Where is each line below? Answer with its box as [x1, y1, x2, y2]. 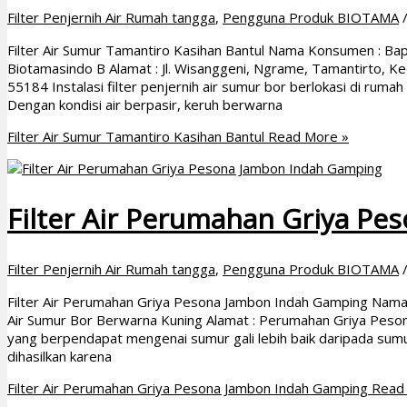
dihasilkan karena [7, 346, 112, 365]
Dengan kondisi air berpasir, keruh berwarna [7, 95, 283, 114]
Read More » [264, 127, 349, 146]
